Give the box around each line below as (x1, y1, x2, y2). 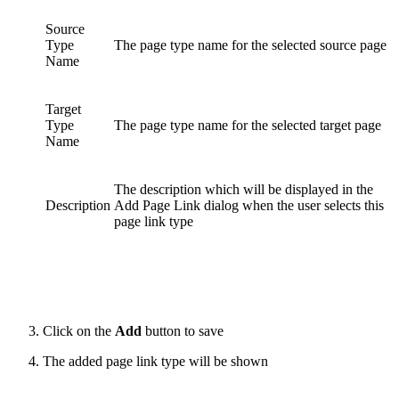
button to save (142, 323, 224, 339)
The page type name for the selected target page (114, 118, 381, 134)
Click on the (43, 323, 115, 339)
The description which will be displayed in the (114, 182, 373, 198)
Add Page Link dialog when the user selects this (114, 198, 384, 214)
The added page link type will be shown (43, 354, 268, 370)
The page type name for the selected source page (114, 37, 387, 53)
